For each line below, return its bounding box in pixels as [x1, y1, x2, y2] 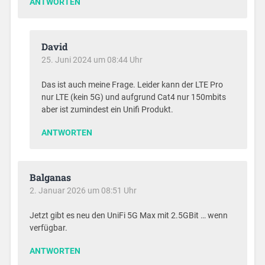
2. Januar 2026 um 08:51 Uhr [30, 185, 137, 195]
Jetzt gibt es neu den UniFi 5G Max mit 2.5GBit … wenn [30, 210, 228, 221]
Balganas [30, 170, 72, 183]
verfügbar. [30, 222, 68, 233]
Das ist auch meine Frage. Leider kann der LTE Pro [41, 79, 223, 90]
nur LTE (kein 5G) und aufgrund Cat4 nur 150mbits [41, 92, 226, 102]
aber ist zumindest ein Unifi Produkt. [41, 104, 173, 115]
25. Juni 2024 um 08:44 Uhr [41, 54, 143, 64]
